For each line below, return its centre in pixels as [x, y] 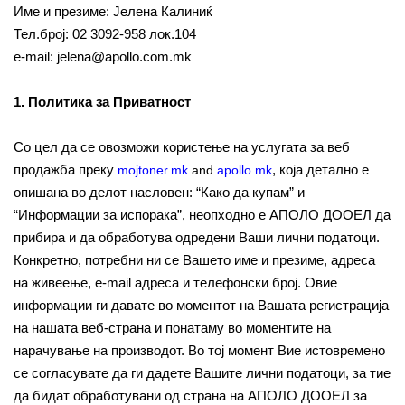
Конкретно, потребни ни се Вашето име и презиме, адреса [194, 260]
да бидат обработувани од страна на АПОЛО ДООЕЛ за [190, 396]
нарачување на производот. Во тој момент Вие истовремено [199, 350]
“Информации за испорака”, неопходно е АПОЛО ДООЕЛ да [202, 215]
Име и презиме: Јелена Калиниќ [113, 11]
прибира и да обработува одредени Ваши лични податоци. [197, 237]
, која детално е [320, 170]
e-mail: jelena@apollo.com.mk [103, 57]
